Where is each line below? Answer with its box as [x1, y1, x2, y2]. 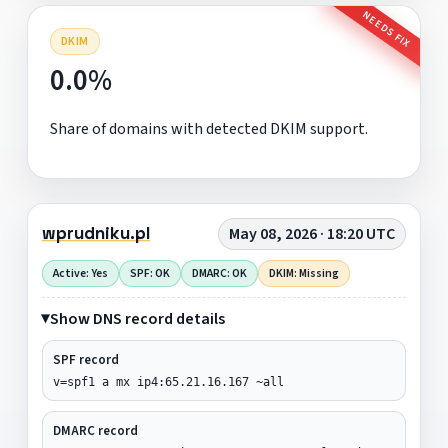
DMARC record [52, 421, 138, 440]
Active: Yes [52, 264, 108, 282]
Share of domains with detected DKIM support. [49, 117, 368, 140]
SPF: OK [129, 264, 170, 282]
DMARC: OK [191, 264, 247, 282]
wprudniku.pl [41, 222, 150, 245]
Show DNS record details [49, 307, 225, 330]
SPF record [52, 350, 119, 369]
